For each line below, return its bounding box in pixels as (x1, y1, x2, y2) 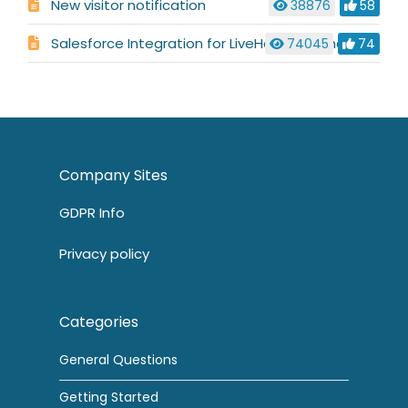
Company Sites (58, 165, 168, 187)
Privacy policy (58, 244, 149, 264)
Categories (58, 311, 138, 333)
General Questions (58, 351, 178, 370)
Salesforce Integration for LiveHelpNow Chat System (51, 34, 372, 54)
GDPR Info (58, 203, 125, 223)
